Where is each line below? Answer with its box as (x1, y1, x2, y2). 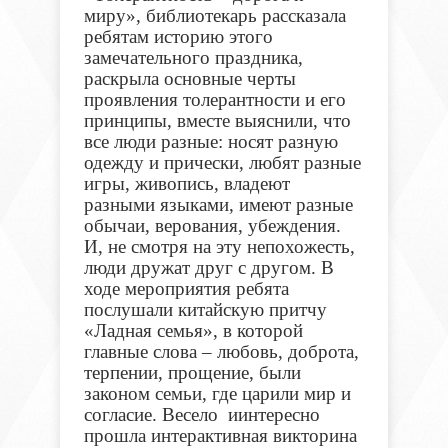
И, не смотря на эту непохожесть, (83, 236, 355, 258)
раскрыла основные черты (83, 68, 296, 90)
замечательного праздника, (83, 47, 303, 69)
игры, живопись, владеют (83, 173, 290, 195)
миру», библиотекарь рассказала (83, 5, 346, 27)
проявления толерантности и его (83, 89, 346, 111)
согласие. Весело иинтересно (83, 404, 320, 426)
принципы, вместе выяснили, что (83, 110, 351, 132)
